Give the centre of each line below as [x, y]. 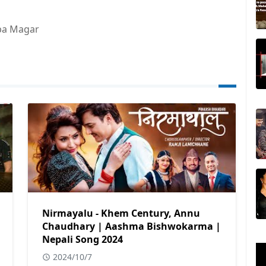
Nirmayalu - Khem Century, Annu [121, 213]
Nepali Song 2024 [83, 239]
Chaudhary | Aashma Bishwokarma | [132, 226]
